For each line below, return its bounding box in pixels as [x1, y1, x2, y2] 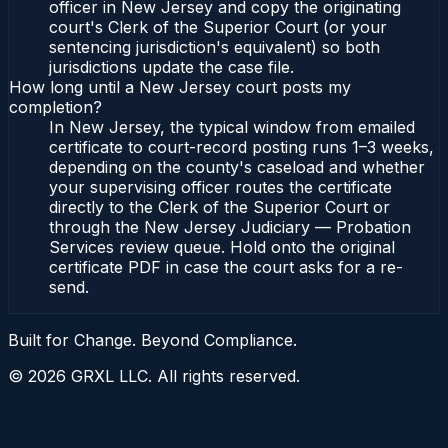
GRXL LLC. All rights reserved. [66, 366, 300, 387]
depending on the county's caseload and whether [49, 157, 425, 178]
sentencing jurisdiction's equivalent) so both [49, 37, 380, 58]
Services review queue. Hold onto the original [49, 237, 395, 258]
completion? [9, 97, 102, 118]
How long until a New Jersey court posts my [9, 77, 351, 98]
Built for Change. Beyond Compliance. [8, 330, 297, 351]
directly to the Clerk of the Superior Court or [49, 197, 390, 218]
